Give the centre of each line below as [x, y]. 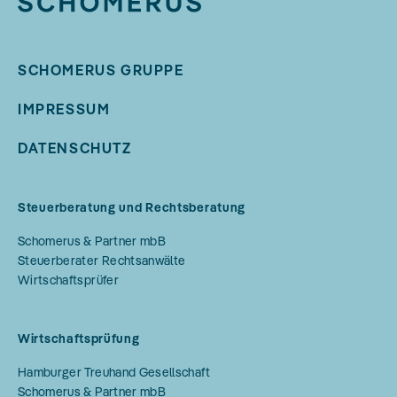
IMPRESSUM [64, 109]
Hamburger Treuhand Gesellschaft [114, 372]
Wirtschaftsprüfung [79, 338]
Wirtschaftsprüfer [68, 280]
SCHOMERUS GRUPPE [101, 70]
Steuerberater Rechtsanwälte [102, 260]
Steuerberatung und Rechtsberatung [132, 207]
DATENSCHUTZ [75, 148]
